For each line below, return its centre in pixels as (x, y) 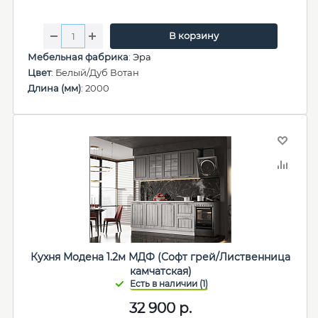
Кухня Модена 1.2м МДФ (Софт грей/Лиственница (160, 257)
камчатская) (160, 271)
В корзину (193, 35)
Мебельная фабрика (78, 57)
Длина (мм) (54, 88)
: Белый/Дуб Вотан (95, 72)
